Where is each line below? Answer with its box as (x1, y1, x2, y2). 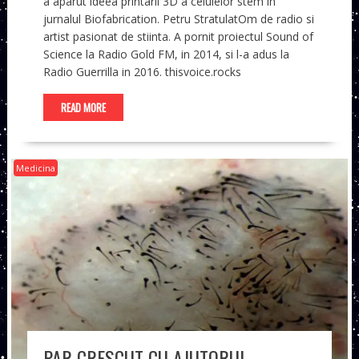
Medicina (15, 162, 55, 175)
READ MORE (60, 99, 106, 116)
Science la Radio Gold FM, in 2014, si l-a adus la (42, 46, 289, 63)
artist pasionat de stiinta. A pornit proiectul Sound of (42, 29, 313, 45)
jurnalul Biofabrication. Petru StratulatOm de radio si (42, 11, 314, 27)
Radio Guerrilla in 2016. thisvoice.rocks (42, 64, 241, 80)
